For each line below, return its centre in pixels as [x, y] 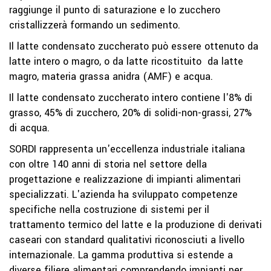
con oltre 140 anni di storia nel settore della [108, 164]
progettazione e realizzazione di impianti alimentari [125, 179]
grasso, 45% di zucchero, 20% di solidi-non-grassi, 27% [130, 113]
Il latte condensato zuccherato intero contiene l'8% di [131, 98]
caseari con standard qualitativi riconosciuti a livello [127, 240]
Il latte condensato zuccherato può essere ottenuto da [134, 46]
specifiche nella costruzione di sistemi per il [109, 210]
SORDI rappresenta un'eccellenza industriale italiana [127, 149]
